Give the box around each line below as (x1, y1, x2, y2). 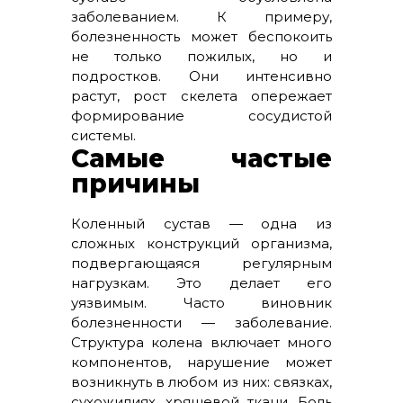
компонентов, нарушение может (71, 354, 332, 371)
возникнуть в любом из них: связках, (71, 373, 332, 390)
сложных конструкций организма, (71, 235, 332, 252)
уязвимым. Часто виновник (71, 294, 332, 311)
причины (71, 168, 200, 199)
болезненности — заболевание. (71, 314, 332, 331)
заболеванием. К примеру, (71, 8, 332, 25)
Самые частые (71, 143, 332, 174)
